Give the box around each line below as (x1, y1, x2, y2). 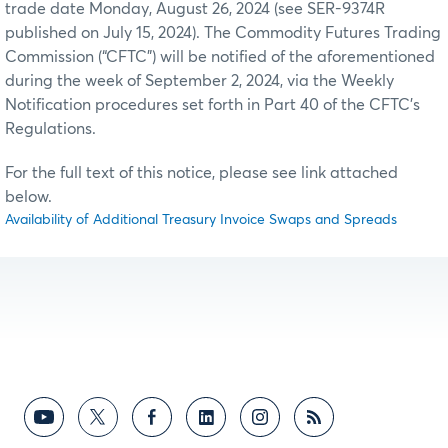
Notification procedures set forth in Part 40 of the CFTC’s (5, 97, 420, 114)
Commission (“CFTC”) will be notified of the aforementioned (5, 49, 435, 66)
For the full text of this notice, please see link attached (5, 165, 398, 182)
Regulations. (5, 121, 96, 138)
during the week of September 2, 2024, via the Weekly (5, 73, 394, 90)
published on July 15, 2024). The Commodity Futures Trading (5, 25, 441, 42)
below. (5, 189, 56, 206)
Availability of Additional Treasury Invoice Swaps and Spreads (5, 213, 397, 228)
